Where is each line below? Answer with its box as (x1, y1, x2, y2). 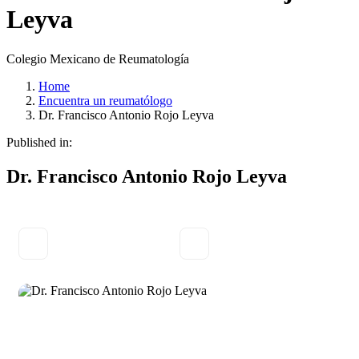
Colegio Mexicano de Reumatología (6, 51, 189, 66)
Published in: (6, 135, 72, 149)
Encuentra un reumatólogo (38, 93, 172, 107)
